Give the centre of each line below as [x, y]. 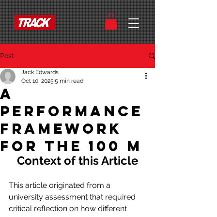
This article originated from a [61, 186]
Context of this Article [77, 161]
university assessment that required [73, 197]
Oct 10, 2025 [38, 81]
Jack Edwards [40, 72]
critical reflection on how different [69, 209]
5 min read [69, 81]
